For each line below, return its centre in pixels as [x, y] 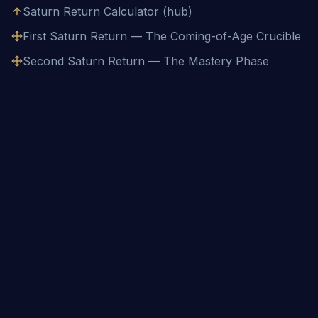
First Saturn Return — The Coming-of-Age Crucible [162, 36]
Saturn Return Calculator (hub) [108, 11]
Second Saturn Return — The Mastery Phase [146, 61]
